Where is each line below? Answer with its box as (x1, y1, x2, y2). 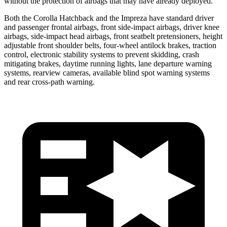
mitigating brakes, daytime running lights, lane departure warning (4, 59, 212, 68)
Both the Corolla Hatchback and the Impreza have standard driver (4, 13, 214, 22)
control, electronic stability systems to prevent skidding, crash (4, 50, 199, 59)
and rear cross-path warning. (4, 77, 95, 86)
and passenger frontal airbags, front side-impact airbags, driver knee (4, 22, 219, 31)
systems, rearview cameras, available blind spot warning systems (4, 68, 210, 77)
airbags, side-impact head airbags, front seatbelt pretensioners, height (4, 31, 222, 41)
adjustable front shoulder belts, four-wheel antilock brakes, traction (4, 41, 216, 50)
